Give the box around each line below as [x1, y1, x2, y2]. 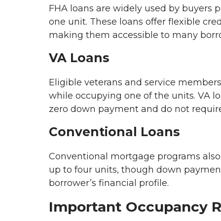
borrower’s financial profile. [49, 177, 169, 188]
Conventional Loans [49, 124, 180, 140]
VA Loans [49, 50, 109, 66]
